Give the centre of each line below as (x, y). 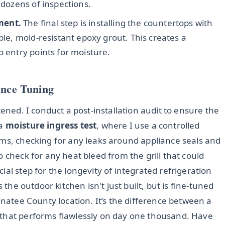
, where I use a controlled (148, 126)
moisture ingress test (51, 126)
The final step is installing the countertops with (117, 23)
